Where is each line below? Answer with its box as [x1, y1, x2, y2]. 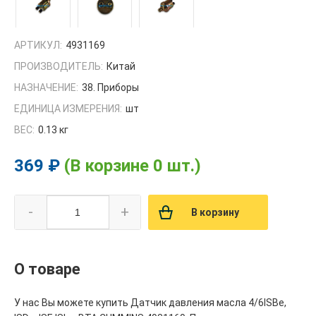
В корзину [191, 206, 239, 218]
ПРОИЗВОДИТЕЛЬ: [14, 60, 103, 72]
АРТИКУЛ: [14, 39, 62, 51]
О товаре [14, 260, 80, 278]
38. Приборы [82, 81, 139, 93]
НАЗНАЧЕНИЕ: [14, 81, 78, 93]
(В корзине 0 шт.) [64, 155, 201, 176]
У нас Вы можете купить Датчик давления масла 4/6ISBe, [14, 296, 286, 308]
